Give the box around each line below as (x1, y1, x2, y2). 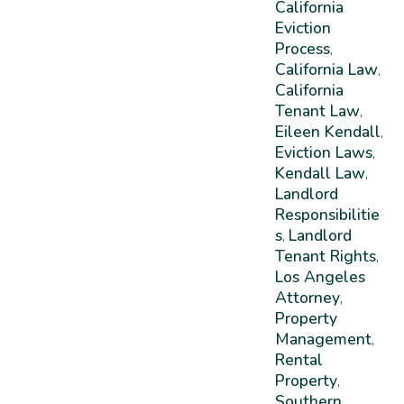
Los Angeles (274, 266, 365, 289)
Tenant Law (274, 100, 360, 123)
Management (274, 328, 372, 351)
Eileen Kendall (274, 121, 381, 143)
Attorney (274, 287, 340, 309)
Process (274, 38, 330, 60)
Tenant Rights (274, 245, 376, 268)
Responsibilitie (274, 204, 380, 226)
